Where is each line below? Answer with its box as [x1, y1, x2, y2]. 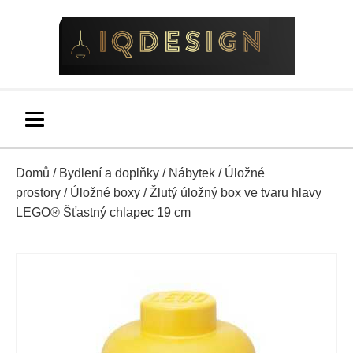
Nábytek [169, 166, 215, 180]
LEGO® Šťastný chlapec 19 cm [16, 206, 191, 219]
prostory [16, 186, 61, 199]
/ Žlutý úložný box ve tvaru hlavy [140, 186, 321, 199]
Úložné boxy [70, 186, 140, 199]
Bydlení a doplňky [59, 166, 159, 180]
